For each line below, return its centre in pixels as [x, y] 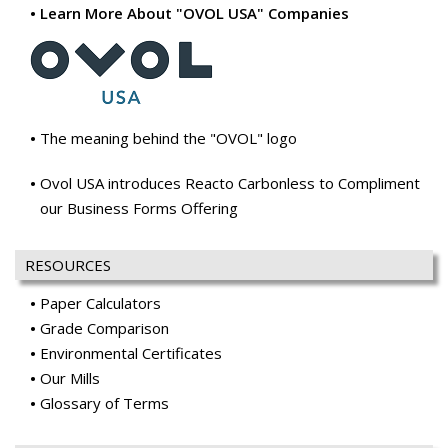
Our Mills [70, 378]
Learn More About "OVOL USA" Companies [194, 13]
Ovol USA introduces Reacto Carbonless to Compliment [230, 183]
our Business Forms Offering [139, 208]
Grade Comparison [104, 328]
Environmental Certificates [131, 353]
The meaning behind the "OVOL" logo [168, 138]
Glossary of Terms [104, 403]
